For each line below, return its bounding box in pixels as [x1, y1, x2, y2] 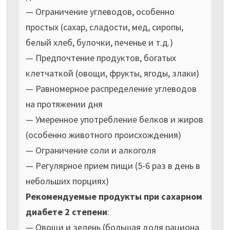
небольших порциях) [25, 175, 109, 187]
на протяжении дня [25, 98, 103, 110]
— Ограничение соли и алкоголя [25, 144, 156, 156]
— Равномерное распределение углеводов [25, 82, 197, 94]
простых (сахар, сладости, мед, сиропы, [25, 21, 183, 33]
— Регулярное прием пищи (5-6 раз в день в [25, 159, 200, 171]
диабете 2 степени [25, 205, 107, 218]
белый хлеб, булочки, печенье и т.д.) [25, 36, 173, 48]
